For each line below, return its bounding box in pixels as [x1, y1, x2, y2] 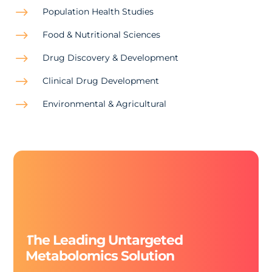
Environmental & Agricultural [42, 98, 166, 109]
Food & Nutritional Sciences [42, 29, 160, 40]
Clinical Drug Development [42, 75, 159, 86]
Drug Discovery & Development [42, 52, 178, 63]
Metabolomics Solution [25, 248, 175, 264]
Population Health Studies [42, 6, 154, 17]
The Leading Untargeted [25, 232, 183, 248]
